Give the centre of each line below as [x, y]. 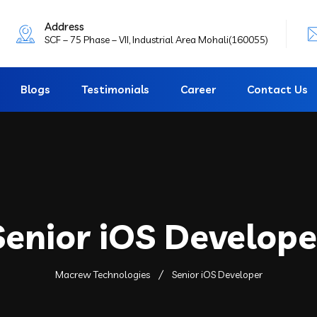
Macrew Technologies [102, 275]
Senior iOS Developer [217, 275]
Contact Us [277, 90]
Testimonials [115, 90]
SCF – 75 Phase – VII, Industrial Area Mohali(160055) [156, 39]
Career [198, 90]
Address [64, 26]
